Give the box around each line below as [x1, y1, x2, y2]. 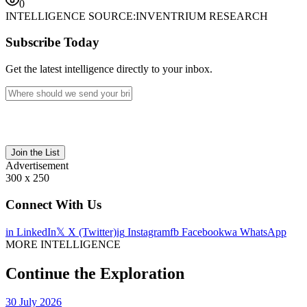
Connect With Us [5, 197, 101, 212]
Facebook [179, 225, 224, 238]
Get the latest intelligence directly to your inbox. [5, 63, 212, 75]
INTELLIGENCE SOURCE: [5, 10, 136, 22]
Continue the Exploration [5, 264, 184, 282]
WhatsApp [237, 225, 286, 238]
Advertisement [5, 160, 69, 172]
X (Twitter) [65, 225, 116, 238]
